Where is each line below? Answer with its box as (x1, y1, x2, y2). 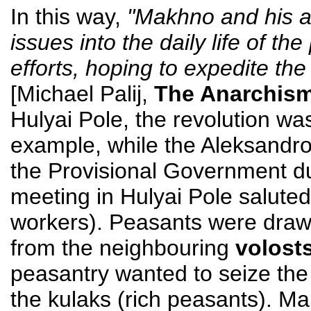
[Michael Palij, (10, 81, 154, 106)
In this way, (10, 3, 127, 29)
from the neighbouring (10, 235, 235, 260)
